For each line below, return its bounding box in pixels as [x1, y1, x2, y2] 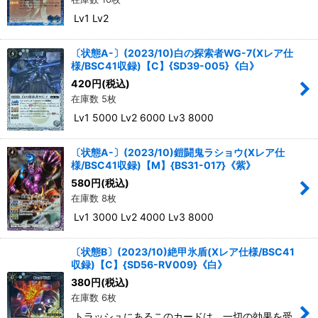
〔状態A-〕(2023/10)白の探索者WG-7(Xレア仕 [71, 47, 293, 60]
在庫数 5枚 [71, 93, 116, 105]
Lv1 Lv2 [71, 12, 109, 25]
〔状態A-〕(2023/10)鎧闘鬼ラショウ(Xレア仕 [71, 146, 285, 159]
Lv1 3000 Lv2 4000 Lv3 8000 [71, 211, 214, 224]
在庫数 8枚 [71, 192, 116, 204]
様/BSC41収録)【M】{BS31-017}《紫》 [71, 159, 256, 172]
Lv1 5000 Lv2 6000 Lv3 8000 [71, 111, 214, 124]
